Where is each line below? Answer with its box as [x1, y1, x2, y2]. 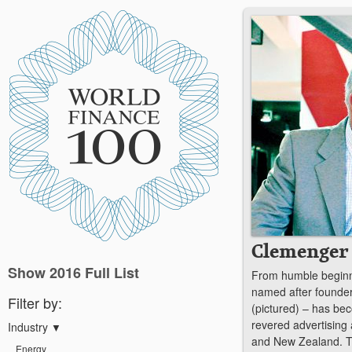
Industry [8, 319, 51, 335]
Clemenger [251, 236, 348, 266]
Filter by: [8, 292, 62, 313]
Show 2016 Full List [8, 262, 139, 283]
